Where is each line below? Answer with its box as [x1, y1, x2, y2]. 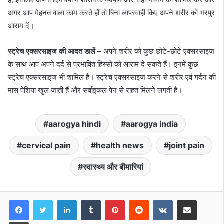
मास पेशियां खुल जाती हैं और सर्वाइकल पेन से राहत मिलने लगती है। [8, 85, 182, 95]
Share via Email [196, 195, 212, 204]
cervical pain [22, 140, 71, 150]
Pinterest [124, 195, 153, 204]
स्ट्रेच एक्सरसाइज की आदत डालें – [8, 46, 103, 56]
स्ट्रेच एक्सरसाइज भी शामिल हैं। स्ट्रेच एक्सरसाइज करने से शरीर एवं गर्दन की [8, 72, 216, 82]
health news [96, 140, 144, 150]
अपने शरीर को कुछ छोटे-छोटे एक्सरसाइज [103, 46, 214, 56]
